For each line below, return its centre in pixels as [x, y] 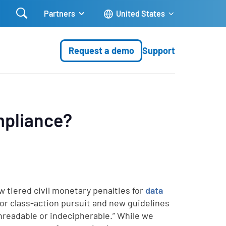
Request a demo [101, 50]
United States [140, 13]
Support [159, 50]
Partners [60, 13]
